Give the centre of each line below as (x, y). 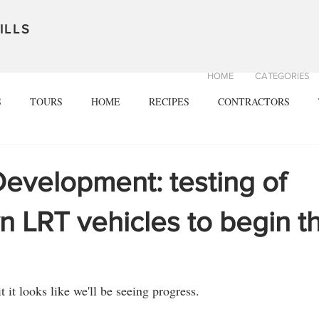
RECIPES (169, 101)
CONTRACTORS (254, 101)
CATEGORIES (282, 76)
